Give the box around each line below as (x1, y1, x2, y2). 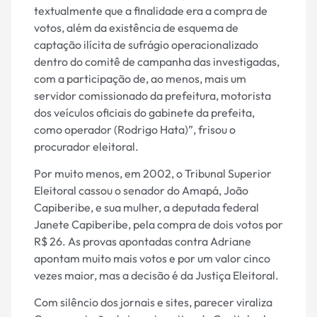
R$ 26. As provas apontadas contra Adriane (34, 234, 251, 248)
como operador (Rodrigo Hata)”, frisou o (34, 122, 236, 137)
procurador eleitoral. (34, 139, 139, 154)
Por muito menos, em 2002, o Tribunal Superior (34, 166, 272, 180)
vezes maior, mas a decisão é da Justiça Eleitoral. (34, 267, 279, 282)
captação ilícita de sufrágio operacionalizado (34, 37, 258, 52)
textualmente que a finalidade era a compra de (34, 3, 267, 18)
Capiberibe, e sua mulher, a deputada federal (34, 200, 259, 214)
